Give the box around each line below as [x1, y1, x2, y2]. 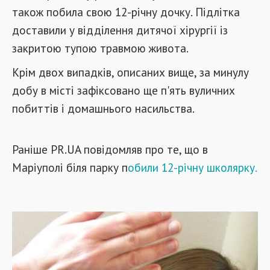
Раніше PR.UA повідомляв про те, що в [12, 142, 208, 157]
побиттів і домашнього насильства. [12, 101, 195, 116]
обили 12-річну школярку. [128, 160, 257, 175]
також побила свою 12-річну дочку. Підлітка [12, 4, 240, 19]
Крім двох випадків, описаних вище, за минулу [12, 64, 249, 80]
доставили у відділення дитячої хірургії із [12, 22, 228, 37]
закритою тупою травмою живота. [12, 40, 189, 55]
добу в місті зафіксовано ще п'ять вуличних [12, 83, 235, 98]
